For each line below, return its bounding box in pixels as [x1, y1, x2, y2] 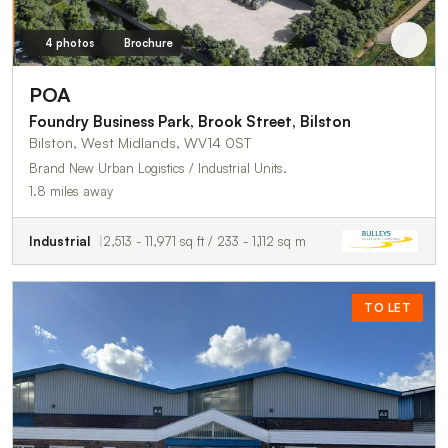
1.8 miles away [29, 183, 113, 200]
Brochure [123, 36, 173, 51]
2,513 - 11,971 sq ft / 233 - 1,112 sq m [103, 233, 306, 250]
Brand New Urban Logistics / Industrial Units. [29, 160, 287, 177]
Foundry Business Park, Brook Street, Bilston [29, 112, 351, 132]
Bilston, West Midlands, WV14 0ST [29, 134, 251, 152]
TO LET [364, 300, 411, 316]
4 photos [44, 36, 94, 51]
